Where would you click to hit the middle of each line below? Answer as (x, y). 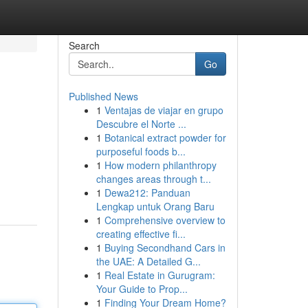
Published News (103, 96)
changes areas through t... (153, 179)
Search (84, 45)
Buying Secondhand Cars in (165, 247)
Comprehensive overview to (165, 220)
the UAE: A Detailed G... (148, 261)
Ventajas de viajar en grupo (164, 110)
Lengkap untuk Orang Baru (155, 206)
